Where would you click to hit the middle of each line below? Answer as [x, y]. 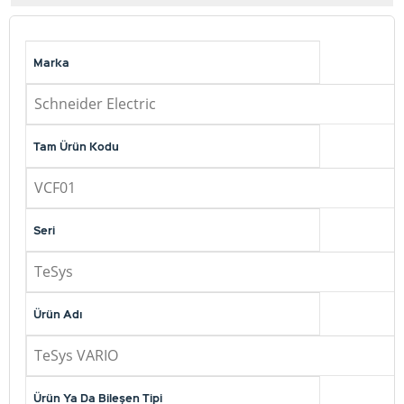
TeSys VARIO [76, 355]
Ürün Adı [58, 314]
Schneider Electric [95, 104]
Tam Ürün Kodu [76, 146]
